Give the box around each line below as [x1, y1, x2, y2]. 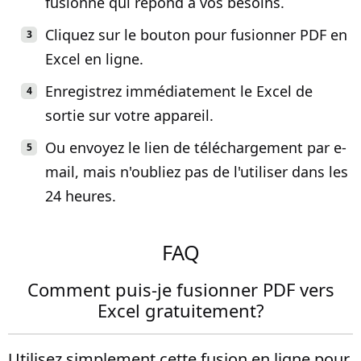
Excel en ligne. [45, 49, 143, 68]
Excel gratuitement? [97, 298, 264, 322]
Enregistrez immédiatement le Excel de [45, 81, 313, 101]
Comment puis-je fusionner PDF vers [27, 277, 334, 301]
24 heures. [45, 186, 116, 205]
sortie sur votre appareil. [45, 106, 214, 125]
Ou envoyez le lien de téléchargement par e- [45, 138, 346, 157]
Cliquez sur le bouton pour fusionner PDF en [45, 25, 347, 44]
